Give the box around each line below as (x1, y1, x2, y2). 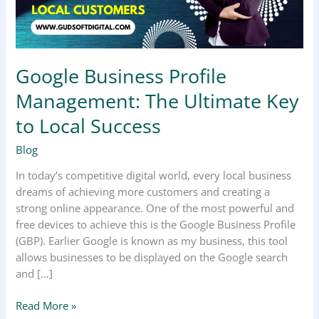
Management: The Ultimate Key (16, 88, 300, 115)
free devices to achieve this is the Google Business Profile (16, 217, 296, 232)
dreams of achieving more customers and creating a (16, 184, 271, 199)
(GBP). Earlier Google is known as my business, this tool (16, 234, 288, 249)
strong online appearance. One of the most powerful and (16, 201, 295, 216)
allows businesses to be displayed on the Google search (16, 250, 288, 265)
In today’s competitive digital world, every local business (16, 168, 292, 183)
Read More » (16, 298, 77, 313)
